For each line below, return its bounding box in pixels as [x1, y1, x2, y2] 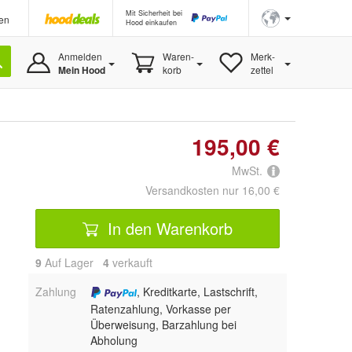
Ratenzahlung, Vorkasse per [90, 300, 231, 317]
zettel [250, 63, 273, 76]
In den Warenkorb [103, 216, 233, 240]
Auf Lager [42, 255, 103, 271]
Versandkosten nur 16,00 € [145, 182, 280, 199]
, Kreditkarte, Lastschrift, [137, 284, 258, 300]
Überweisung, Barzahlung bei [90, 316, 236, 332]
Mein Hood [57, 63, 105, 77]
